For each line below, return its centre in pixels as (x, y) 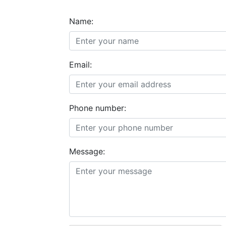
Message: (87, 151)
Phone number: (98, 108)
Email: (80, 65)
